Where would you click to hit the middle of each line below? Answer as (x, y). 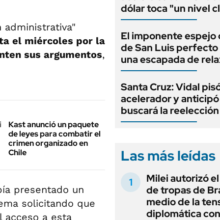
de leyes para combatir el (55, 134)
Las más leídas (168, 156)
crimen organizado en (48, 143)
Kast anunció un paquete (54, 124)
